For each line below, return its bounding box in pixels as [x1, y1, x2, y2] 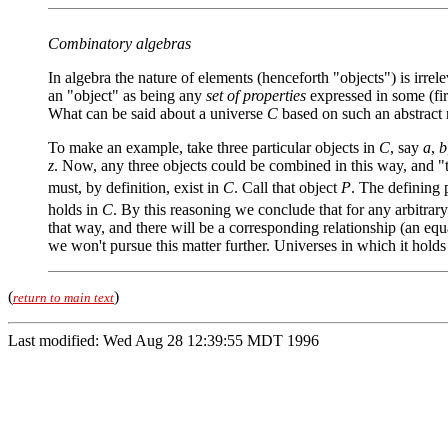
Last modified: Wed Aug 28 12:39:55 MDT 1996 [8, 332, 319, 350]
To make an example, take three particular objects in [48, 139, 379, 156]
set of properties [206, 87, 306, 104]
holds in [48, 201, 102, 219]
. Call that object [234, 179, 341, 197]
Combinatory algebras [48, 35, 191, 52]
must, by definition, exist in [48, 179, 223, 197]
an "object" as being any [48, 87, 206, 104]
